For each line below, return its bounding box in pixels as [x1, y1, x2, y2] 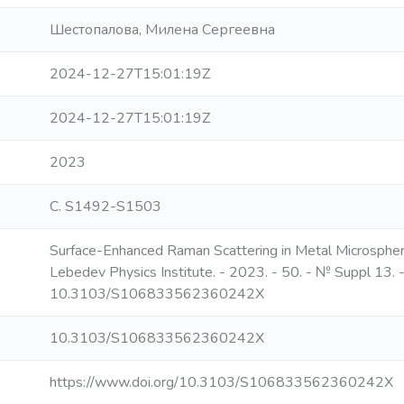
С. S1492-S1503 [50, 197, 161, 216]
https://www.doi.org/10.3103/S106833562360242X [50, 372, 393, 392]
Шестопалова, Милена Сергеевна [50, 20, 275, 40]
